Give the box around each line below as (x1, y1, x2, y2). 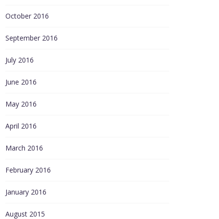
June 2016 (5, 77, 37, 87)
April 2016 (5, 121, 37, 131)
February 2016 (5, 165, 51, 175)
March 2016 (5, 143, 43, 153)
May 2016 (5, 99, 37, 109)
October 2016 (5, 11, 49, 21)
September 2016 (5, 33, 58, 43)
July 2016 (5, 55, 34, 65)
